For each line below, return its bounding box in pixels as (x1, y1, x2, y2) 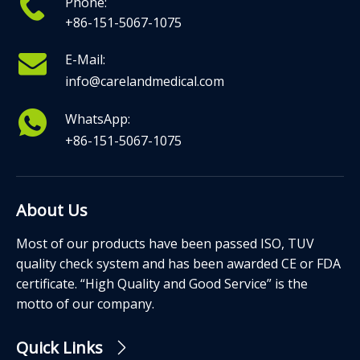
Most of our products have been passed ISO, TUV (16, 235, 314, 253)
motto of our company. (16, 295, 154, 313)
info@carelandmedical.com (65, 72, 225, 91)
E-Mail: (65, 51, 106, 69)
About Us (16, 199, 88, 222)
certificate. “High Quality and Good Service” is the (16, 275, 308, 293)
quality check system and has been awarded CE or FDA (16, 255, 341, 273)
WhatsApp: (65, 110, 131, 129)
